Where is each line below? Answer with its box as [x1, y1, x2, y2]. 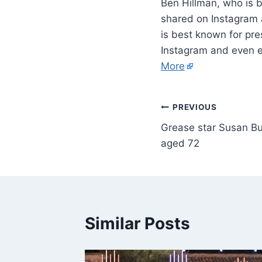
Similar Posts [85, 213, 190, 233]
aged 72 [161, 137, 199, 149]
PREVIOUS [173, 102, 217, 112]
